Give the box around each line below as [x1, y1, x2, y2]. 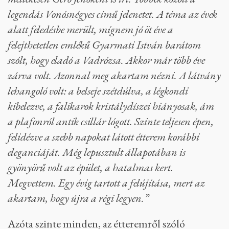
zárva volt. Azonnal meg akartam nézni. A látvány [8, 67, 221, 83]
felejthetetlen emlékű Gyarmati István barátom [8, 37, 201, 52]
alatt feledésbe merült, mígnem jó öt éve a [8, 21, 173, 37]
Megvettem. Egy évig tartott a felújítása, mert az [8, 175, 205, 190]
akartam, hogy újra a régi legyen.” [8, 190, 149, 205]
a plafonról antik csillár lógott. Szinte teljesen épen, [8, 113, 214, 129]
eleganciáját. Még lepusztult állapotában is [8, 144, 186, 159]
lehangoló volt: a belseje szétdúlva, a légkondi [8, 83, 188, 98]
